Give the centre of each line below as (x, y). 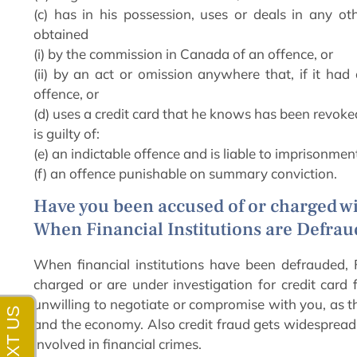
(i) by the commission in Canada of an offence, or (183, 54)
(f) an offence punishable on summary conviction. (185, 174)
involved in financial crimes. (118, 343)
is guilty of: (67, 134)
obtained (61, 34)
